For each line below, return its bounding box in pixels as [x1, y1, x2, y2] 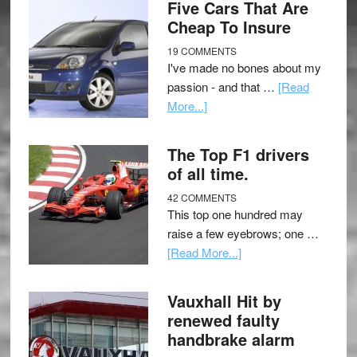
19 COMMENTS [167, 44, 237, 57]
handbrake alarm [167, 328, 295, 351]
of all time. [167, 162, 249, 185]
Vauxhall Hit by [167, 289, 281, 312]
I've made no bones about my [167, 59, 321, 76]
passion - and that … [167, 78, 278, 95]
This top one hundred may [167, 206, 303, 222]
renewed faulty [167, 308, 280, 331]
